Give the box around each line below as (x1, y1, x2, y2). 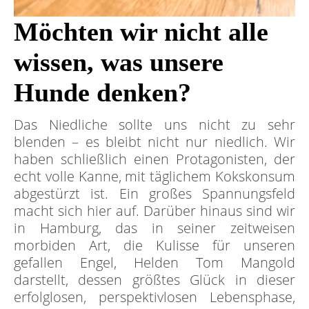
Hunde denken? (14, 78, 191, 107)
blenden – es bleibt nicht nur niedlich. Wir (14, 132, 295, 151)
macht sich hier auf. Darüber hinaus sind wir (14, 201, 295, 220)
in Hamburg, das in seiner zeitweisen (14, 219, 295, 237)
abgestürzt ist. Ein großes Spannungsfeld (14, 184, 295, 203)
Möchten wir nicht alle (14, 17, 268, 46)
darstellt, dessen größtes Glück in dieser (14, 270, 295, 289)
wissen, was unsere (14, 48, 223, 77)
